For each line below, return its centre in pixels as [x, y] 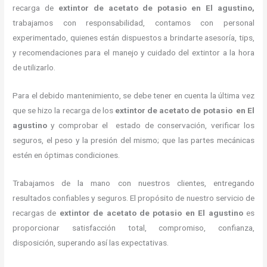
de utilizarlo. [34, 68]
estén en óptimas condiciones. [66, 155]
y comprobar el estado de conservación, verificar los [153, 125]
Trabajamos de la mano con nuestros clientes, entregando [133, 183]
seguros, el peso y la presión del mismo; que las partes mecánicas [133, 140]
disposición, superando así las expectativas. [91, 243]
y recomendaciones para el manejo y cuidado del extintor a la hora [133, 53]
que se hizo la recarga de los [64, 111]
